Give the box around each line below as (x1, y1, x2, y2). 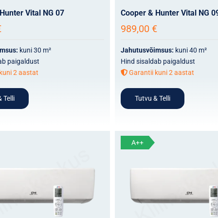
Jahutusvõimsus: (120, 46, 175, 54)
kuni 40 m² (175, 46, 207, 54)
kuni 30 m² (19, 46, 51, 54)
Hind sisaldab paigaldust (120, 57, 195, 65)
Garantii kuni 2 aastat (127, 68, 194, 76)
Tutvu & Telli (134, 94, 170, 102)
